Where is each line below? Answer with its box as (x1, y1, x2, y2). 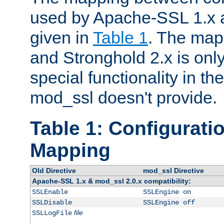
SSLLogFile (31, 209, 72, 217)
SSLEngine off (142, 198, 195, 207)
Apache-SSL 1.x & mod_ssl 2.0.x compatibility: (31, 177, 191, 185)
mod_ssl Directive (142, 166, 204, 175)
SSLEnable (31, 188, 68, 196)
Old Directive (31, 166, 76, 175)
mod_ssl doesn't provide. (30, 87, 217, 107)
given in (30, 27, 93, 47)
